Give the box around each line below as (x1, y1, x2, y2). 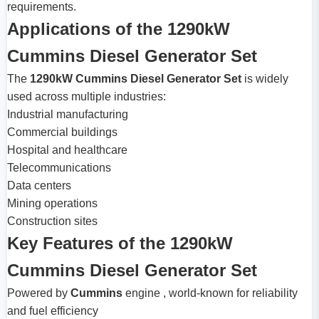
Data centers (7, 179, 71, 192)
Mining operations (7, 197, 98, 210)
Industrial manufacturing (7, 108, 128, 121)
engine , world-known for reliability (122, 287, 298, 300)
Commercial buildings (7, 126, 117, 139)
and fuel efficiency (7, 305, 98, 318)
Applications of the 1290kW (7, 19, 230, 39)
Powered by (7, 287, 70, 300)
